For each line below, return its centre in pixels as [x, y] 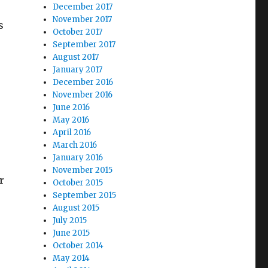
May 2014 [71, 258]
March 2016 [75, 145]
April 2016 [72, 133]
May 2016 [71, 120]
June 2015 [71, 233]
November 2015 [83, 170]
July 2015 [70, 221]
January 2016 [78, 158]
